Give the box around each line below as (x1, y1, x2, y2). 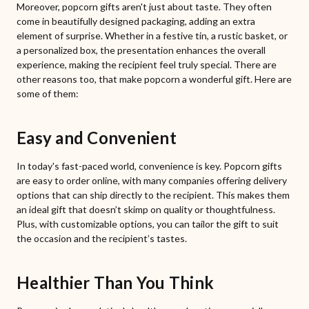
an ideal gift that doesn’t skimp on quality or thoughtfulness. (17, 203, 275, 216)
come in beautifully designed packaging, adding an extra (17, 15, 255, 28)
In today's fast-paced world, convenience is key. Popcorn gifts (17, 160, 282, 172)
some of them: (17, 88, 79, 100)
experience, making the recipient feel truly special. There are (17, 59, 277, 71)
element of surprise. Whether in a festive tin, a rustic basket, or (17, 30, 288, 42)
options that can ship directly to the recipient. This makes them (17, 189, 290, 201)
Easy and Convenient (17, 128, 177, 148)
